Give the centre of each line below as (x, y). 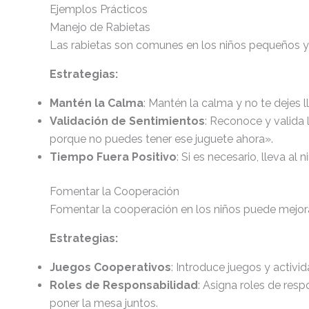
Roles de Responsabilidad (124, 285)
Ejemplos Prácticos (99, 9)
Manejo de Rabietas (100, 27)
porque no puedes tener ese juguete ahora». (161, 139)
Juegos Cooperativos (110, 267)
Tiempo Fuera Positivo (113, 157)
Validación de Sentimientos (127, 121)
